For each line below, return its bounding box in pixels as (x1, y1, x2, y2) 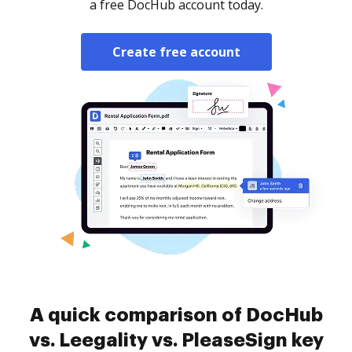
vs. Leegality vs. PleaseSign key (28, 331, 324, 350)
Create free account (112, 43, 240, 60)
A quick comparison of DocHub (29, 306, 323, 324)
